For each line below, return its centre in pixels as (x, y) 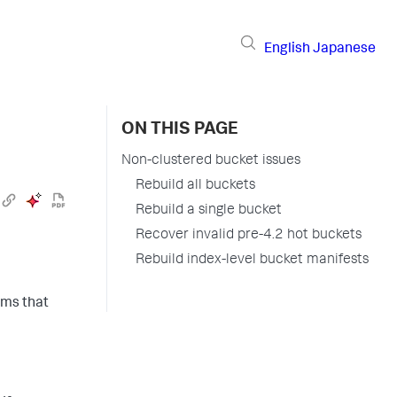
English (287, 49)
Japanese (344, 49)
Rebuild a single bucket (209, 211)
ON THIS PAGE (180, 130)
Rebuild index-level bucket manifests (252, 261)
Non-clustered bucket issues (211, 161)
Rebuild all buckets (195, 186)
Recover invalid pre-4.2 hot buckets (249, 236)
